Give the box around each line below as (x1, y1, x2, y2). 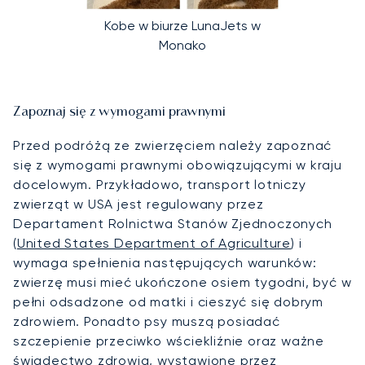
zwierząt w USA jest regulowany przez (13, 196, 264, 213)
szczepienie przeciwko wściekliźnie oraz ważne (13, 333, 324, 350)
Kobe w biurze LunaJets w (104, 18, 261, 34)
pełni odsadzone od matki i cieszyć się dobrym (13, 294, 323, 310)
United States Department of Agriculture (16, 235, 292, 252)
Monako (159, 37, 206, 54)
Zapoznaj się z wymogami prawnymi (13, 106, 226, 120)
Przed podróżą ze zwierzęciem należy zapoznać (13, 138, 332, 154)
